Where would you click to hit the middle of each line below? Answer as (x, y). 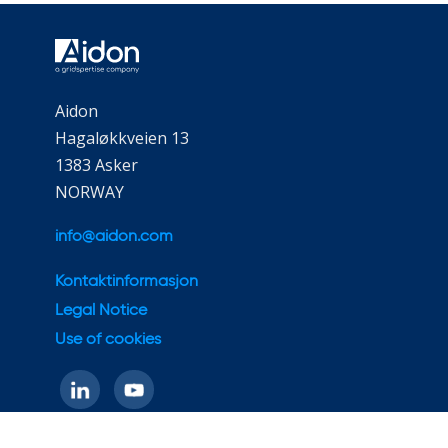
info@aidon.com (114, 237)
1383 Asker (96, 165)
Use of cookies (108, 340)
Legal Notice (101, 311)
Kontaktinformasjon (126, 282)
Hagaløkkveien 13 (122, 138)
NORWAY (89, 192)
